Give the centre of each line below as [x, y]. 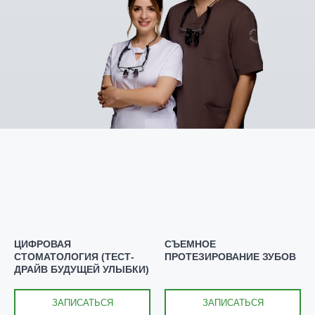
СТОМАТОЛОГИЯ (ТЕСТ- [74, 256]
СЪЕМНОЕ [190, 244]
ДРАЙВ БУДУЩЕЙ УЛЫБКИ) [82, 269]
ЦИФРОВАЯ [43, 244]
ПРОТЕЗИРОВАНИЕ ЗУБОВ [230, 256]
